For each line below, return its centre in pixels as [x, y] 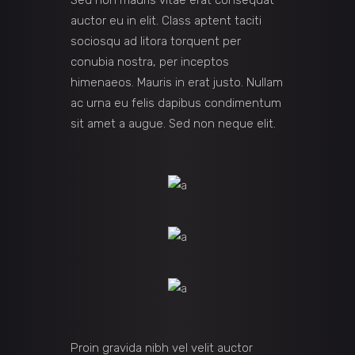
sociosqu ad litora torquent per [156, 42]
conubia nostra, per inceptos [150, 62]
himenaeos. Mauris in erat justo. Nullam [177, 83]
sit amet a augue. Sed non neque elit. [173, 124]
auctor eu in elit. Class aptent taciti [166, 21]
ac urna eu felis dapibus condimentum [176, 103]
